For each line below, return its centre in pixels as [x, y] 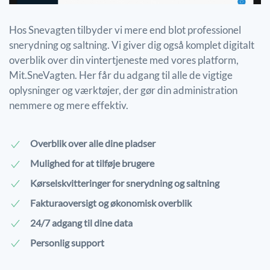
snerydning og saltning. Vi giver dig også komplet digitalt [132, 45]
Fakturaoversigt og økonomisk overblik [111, 202]
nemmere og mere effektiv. [69, 105]
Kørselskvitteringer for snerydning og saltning [125, 183]
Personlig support [67, 242]
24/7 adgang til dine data [81, 222]
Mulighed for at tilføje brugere [92, 163]
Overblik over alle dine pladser [93, 143]
